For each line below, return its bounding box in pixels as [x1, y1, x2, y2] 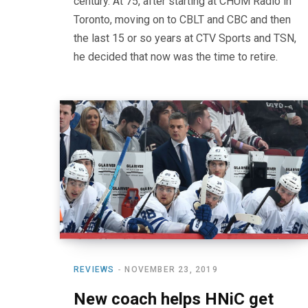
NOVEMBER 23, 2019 [124, 264, 218, 274]
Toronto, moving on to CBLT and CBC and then [74, 12, 291, 26]
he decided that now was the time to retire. [74, 49, 278, 63]
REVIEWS [74, 264, 115, 274]
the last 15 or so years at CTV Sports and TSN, [74, 31, 296, 45]
